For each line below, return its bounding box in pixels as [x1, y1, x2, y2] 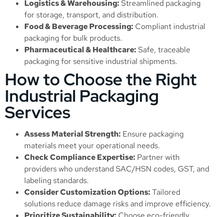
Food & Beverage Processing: [24, 21, 133, 32]
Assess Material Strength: [24, 129, 121, 139]
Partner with [135, 152, 180, 163]
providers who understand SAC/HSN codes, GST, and [24, 164, 209, 174]
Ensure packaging [121, 129, 184, 139]
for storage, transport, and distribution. [24, 10, 158, 20]
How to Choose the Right [5, 68, 197, 91]
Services [5, 101, 70, 124]
